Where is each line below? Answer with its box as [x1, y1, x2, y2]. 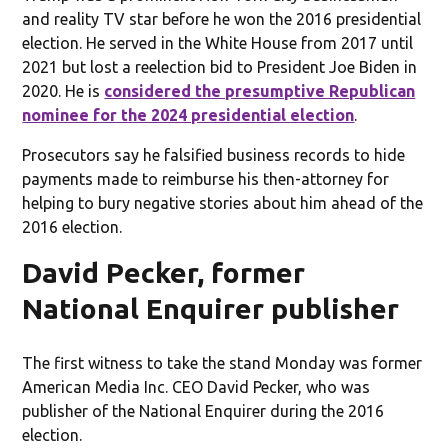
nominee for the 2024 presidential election [22, 105, 355, 124]
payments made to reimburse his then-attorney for [22, 169, 390, 188]
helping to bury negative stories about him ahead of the [22, 193, 424, 212]
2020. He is [22, 81, 105, 100]
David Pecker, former [22, 256, 306, 288]
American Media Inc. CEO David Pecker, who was [22, 377, 371, 396]
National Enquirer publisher [22, 292, 400, 324]
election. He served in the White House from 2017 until [22, 33, 414, 52]
